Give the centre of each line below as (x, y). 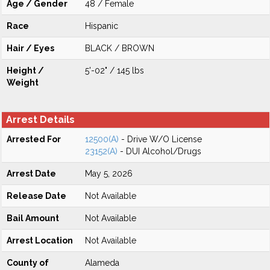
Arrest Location (40, 240)
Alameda (102, 263)
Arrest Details (40, 120)
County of (28, 263)
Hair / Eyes (30, 48)
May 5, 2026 (109, 174)
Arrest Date (31, 174)
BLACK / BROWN (120, 48)
